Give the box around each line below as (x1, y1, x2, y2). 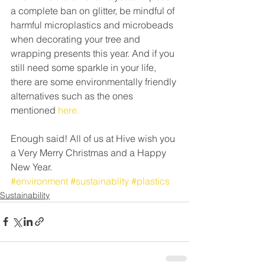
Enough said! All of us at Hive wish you (11, 132, 177, 144)
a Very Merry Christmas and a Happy (11, 146, 169, 159)
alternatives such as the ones (11, 89, 135, 102)
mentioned (11, 104, 58, 116)
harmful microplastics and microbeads (11, 18, 176, 31)
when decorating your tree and (11, 33, 143, 45)
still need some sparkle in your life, (11, 61, 159, 73)
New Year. (11, 160, 52, 173)
